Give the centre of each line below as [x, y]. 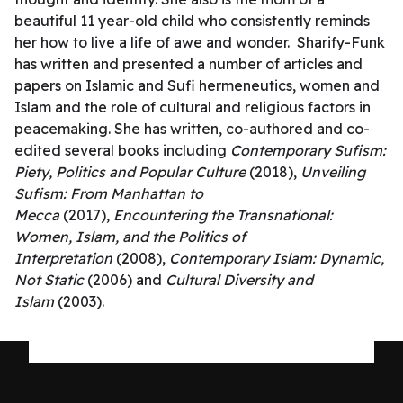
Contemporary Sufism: [308, 150]
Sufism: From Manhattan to [109, 193]
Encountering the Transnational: [223, 215]
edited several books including [122, 150]
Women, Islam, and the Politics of [130, 237]
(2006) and [126, 280]
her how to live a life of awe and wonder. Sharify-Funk [200, 42]
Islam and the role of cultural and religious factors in [193, 107]
